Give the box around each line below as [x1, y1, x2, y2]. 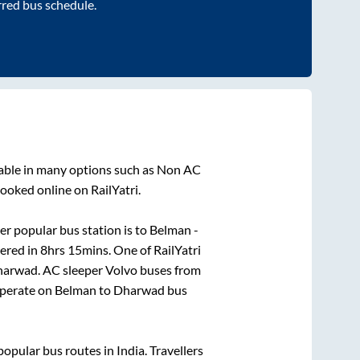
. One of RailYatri [108, 242, 201, 258]
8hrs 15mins [39, 242, 108, 258]
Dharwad [112, 282, 165, 298]
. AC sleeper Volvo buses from [37, 262, 201, 278]
